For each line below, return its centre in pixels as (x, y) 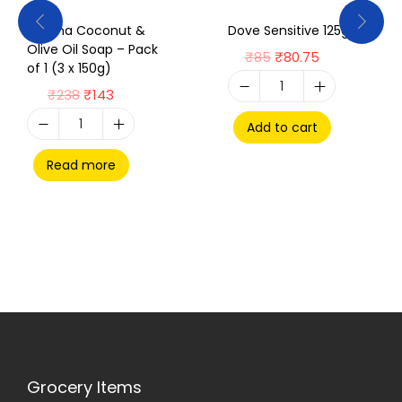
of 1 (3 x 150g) (69, 68)
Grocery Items (84, 387)
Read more (81, 165)
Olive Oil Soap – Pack (92, 49)
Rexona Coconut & (86, 31)
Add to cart (282, 127)
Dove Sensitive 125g (288, 31)
